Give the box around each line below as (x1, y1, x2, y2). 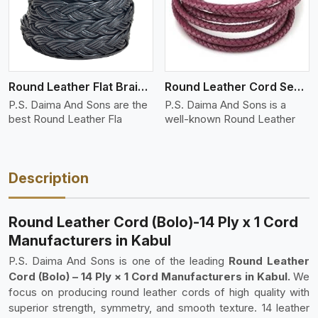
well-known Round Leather (165, 112, 295, 126)
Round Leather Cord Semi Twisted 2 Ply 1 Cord (294, 79, 304, 94)
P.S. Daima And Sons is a (165, 98, 286, 111)
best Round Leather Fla (9, 112, 122, 126)
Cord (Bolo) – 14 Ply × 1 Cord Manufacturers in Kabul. (9, 270, 290, 283)
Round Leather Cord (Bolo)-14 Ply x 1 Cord (9, 214, 298, 231)
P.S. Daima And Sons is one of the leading (9, 254, 229, 268)
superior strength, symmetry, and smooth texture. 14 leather (9, 301, 309, 314)
